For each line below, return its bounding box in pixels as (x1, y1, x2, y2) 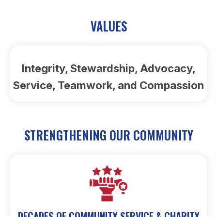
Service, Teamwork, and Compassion (13, 79, 204, 92)
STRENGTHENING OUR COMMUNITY (24, 126, 193, 144)
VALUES (90, 17, 127, 35)
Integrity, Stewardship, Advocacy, (21, 62, 196, 75)
